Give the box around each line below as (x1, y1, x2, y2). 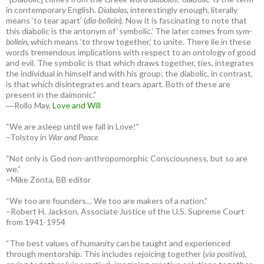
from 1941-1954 (6, 216, 65, 227)
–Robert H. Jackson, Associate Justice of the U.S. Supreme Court (6, 206, 245, 216)
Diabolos (98, 4, 127, 15)
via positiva (205, 248, 243, 259)
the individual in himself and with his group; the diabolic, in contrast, (6, 68, 253, 78)
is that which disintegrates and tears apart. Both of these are (6, 78, 230, 89)
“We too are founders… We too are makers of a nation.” (6, 195, 207, 206)
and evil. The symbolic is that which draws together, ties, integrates (6, 57, 254, 68)
